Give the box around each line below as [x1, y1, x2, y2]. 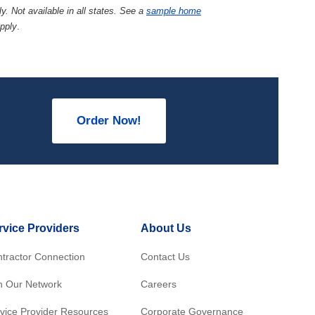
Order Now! [76, 114, 141, 128]
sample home [146, 5, 201, 16]
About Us [141, 221, 191, 234]
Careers [141, 278, 176, 290]
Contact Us [141, 250, 190, 262]
